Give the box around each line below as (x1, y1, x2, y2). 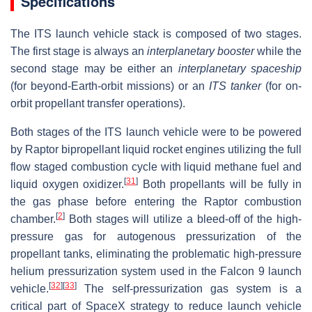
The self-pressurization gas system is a (77, 282, 302, 295)
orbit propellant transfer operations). (10, 97, 185, 109)
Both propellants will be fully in (138, 178, 302, 190)
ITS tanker (209, 79, 261, 92)
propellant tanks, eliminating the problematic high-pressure (10, 247, 302, 260)
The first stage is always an (10, 45, 147, 57)
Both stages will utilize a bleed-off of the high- (65, 212, 302, 225)
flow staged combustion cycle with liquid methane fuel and (10, 160, 302, 173)
